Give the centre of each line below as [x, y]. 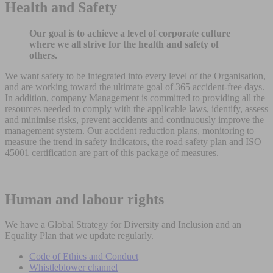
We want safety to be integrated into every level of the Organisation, [135, 76]
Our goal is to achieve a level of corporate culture [130, 33]
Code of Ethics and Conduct [84, 257]
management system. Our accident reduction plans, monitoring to [129, 130]
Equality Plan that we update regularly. [79, 236]
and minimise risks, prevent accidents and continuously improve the [134, 119]
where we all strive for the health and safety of [124, 44]
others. [43, 55]
